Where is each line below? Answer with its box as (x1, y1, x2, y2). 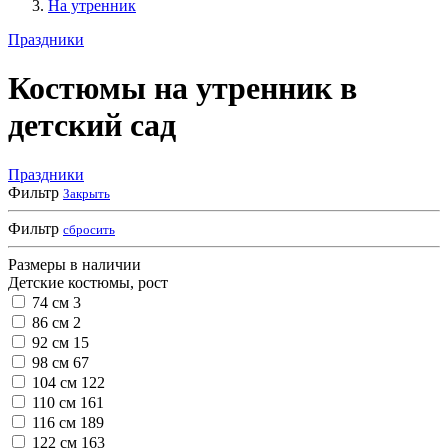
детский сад (8, 107, 176, 144)
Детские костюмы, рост (8, 273, 168, 291)
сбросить (63, 221, 115, 237)
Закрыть (63, 185, 110, 201)
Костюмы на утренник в (8, 70, 357, 107)
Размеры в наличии (8, 255, 141, 273)
